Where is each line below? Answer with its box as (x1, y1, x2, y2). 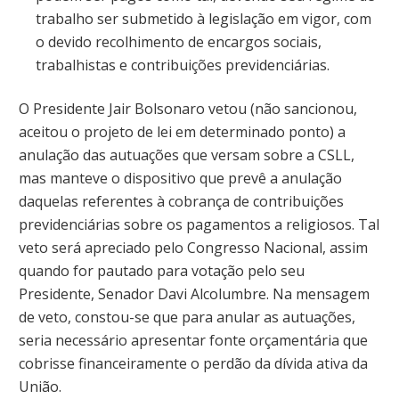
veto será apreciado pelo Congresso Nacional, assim (19, 238, 368, 257)
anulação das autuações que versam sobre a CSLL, (19, 145, 354, 165)
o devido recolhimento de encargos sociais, (36, 32, 322, 53)
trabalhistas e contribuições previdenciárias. (36, 55, 330, 76)
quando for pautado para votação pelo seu (19, 261, 305, 281)
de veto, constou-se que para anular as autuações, (19, 307, 355, 327)
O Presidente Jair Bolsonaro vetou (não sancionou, (19, 99, 357, 118)
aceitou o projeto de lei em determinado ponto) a (19, 122, 346, 142)
